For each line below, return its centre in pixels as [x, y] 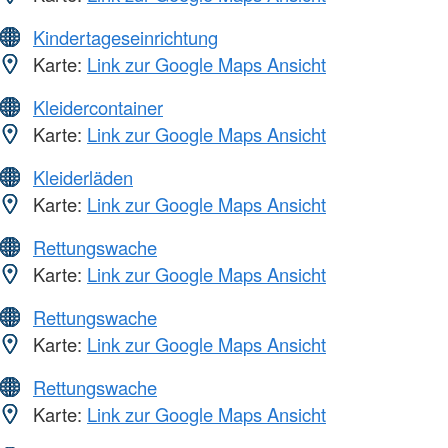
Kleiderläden [83, 177]
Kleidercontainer [98, 107]
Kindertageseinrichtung [125, 37]
